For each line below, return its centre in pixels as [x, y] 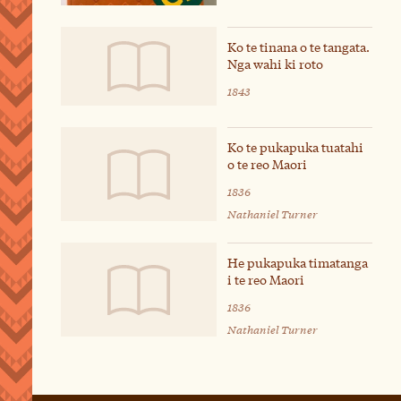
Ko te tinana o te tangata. [299, 47]
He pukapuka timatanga [298, 263]
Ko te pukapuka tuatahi [295, 147]
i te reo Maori [266, 280]
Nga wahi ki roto [275, 64]
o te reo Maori [267, 164]
